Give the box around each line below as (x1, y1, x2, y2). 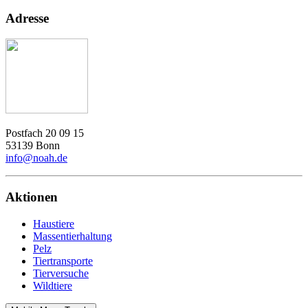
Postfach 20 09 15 (5, 127, 84, 140)
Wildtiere (33, 279, 72, 291)
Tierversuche (33, 267, 89, 279)
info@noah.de (5, 152, 67, 164)
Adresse (5, 10, 49, 25)
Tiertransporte (33, 254, 93, 267)
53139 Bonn (5, 140, 60, 152)
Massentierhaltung (33, 230, 112, 242)
